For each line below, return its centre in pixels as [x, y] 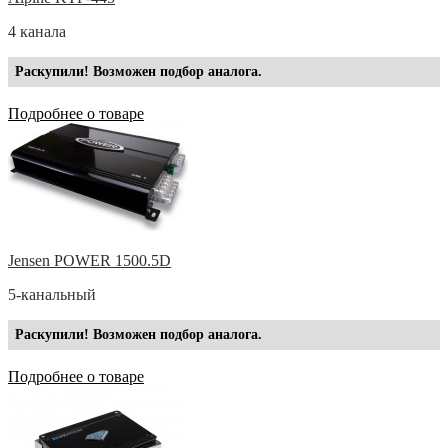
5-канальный [52, 294]
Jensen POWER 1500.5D [89, 260]
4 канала [37, 31]
